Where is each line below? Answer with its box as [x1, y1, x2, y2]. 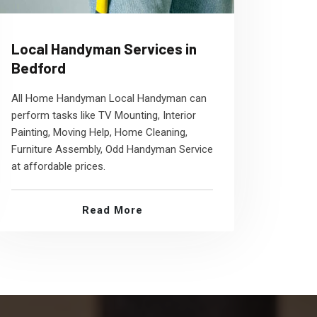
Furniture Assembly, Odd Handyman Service [11, 143, 213, 156]
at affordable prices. [11, 160, 105, 173]
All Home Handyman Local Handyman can [11, 92, 207, 105]
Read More [81, 204, 143, 217]
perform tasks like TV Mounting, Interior [11, 109, 196, 122]
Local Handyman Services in [11, 40, 197, 57]
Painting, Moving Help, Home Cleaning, [11, 126, 188, 139]
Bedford [11, 59, 66, 76]
